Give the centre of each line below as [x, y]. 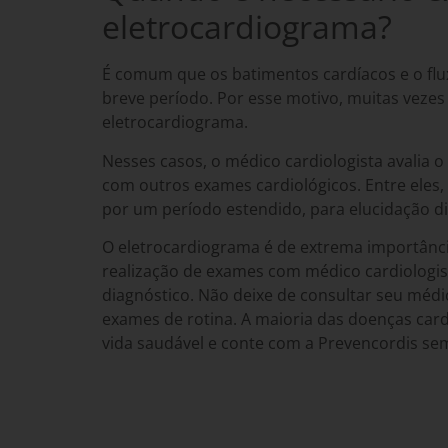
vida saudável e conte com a [210, 343]
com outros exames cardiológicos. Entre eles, [273, 184]
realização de [154, 271]
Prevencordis [368, 343]
